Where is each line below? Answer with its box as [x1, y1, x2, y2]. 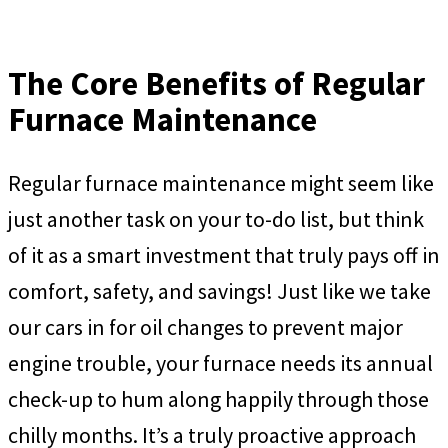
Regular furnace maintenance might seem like [8, 168, 434, 197]
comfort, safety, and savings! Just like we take [8, 276, 431, 305]
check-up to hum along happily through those [8, 384, 429, 413]
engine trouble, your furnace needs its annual [8, 348, 433, 377]
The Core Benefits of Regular [8, 62, 425, 104]
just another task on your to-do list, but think [8, 204, 424, 233]
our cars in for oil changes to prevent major [8, 312, 403, 341]
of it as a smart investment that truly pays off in [8, 240, 440, 269]
